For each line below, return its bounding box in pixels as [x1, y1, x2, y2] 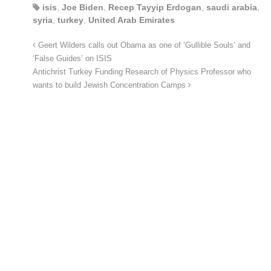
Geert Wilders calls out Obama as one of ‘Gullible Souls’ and [36, 41, 250, 50]
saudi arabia [206, 2, 257, 12]
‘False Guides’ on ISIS [33, 54, 112, 63]
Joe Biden [62, 2, 103, 12]
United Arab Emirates [88, 15, 175, 25]
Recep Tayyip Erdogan [108, 2, 201, 12]
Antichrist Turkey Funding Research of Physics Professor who [33, 67, 251, 76]
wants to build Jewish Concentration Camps [33, 80, 188, 90]
